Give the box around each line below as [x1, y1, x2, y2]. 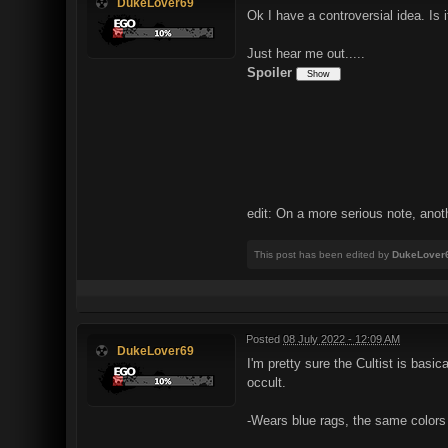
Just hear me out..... [247, 45, 365, 61]
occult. [247, 374, 286, 390]
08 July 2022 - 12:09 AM [283, 332, 400, 345]
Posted [246, 332, 283, 345]
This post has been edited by [254, 248, 392, 260]
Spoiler [247, 64, 292, 80]
